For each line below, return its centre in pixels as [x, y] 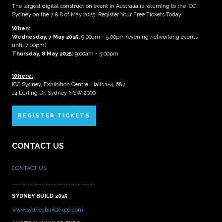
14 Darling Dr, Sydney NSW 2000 [54, 93]
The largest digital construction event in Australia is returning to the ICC [104, 6]
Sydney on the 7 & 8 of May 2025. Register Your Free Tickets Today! [97, 14]
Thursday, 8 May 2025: [43, 54]
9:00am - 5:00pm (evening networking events [139, 37]
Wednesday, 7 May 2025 [45, 37]
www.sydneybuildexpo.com [48, 210]
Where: [23, 76]
